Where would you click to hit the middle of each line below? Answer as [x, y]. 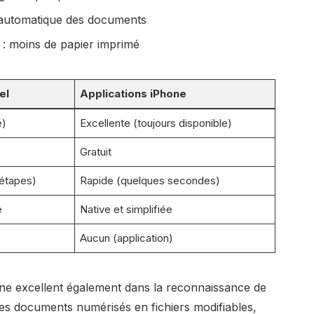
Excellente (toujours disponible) [156, 123]
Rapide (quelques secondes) [150, 180]
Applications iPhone [134, 93]
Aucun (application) [127, 238]
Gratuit [96, 151]
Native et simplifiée [127, 209]
